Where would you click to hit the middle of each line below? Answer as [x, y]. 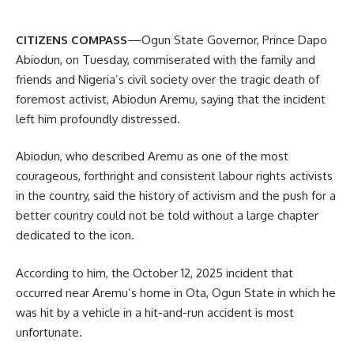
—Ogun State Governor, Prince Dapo [227, 40]
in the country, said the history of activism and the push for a [176, 196]
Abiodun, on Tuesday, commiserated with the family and [166, 59]
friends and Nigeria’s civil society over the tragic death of [168, 79]
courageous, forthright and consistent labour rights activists [174, 176]
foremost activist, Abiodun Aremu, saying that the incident [171, 99]
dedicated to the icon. [75, 235]
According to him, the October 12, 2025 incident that [154, 273]
